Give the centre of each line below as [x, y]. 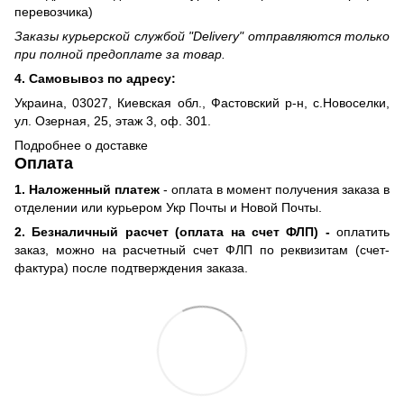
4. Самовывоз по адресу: [95, 78]
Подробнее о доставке [81, 145]
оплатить [359, 231]
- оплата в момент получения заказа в [276, 189]
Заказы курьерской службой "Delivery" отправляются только [202, 36]
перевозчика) [54, 11]
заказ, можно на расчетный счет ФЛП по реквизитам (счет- [202, 249]
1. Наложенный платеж [89, 189]
